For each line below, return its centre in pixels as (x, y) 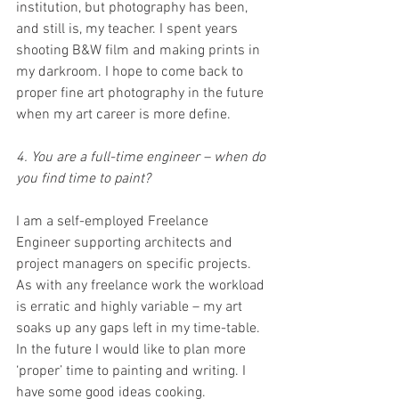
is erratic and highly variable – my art (131, 308)
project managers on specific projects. (135, 265)
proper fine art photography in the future (142, 94)
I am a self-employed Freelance (114, 222)
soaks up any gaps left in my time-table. (140, 329)
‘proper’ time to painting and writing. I (133, 372)
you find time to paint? (83, 179)
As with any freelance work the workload (142, 286)
